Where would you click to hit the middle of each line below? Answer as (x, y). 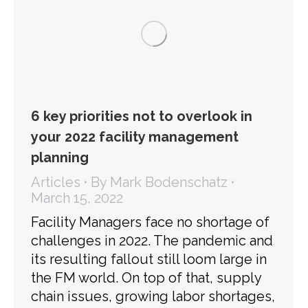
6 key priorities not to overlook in (142, 116)
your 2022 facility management (135, 136)
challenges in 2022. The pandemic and (152, 240)
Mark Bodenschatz (169, 182)
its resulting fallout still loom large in (149, 259)
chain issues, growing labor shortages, (153, 296)
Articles (56, 182)
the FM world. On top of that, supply (146, 277)
